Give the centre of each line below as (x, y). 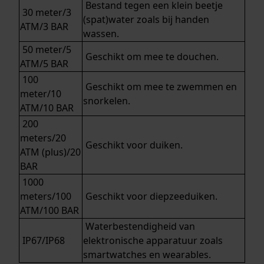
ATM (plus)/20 (50, 152)
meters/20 (43, 138)
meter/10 (41, 93)
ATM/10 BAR (47, 108)
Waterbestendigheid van (139, 226)
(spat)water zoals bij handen (146, 19)
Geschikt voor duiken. (133, 145)
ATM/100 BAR (49, 210)
